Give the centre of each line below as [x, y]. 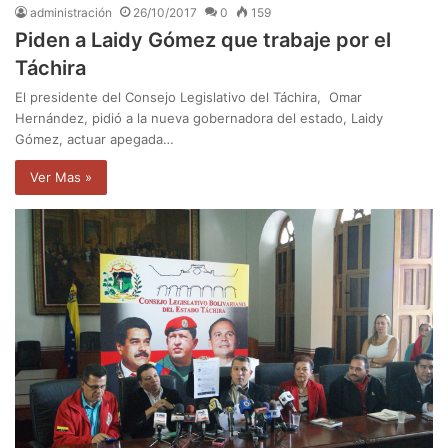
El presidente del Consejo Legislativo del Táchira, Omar [188, 97]
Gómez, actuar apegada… [94, 139]
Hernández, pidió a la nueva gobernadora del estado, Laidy [199, 118]
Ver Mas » [61, 177]
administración [71, 13]
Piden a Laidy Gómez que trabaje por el [203, 40]
